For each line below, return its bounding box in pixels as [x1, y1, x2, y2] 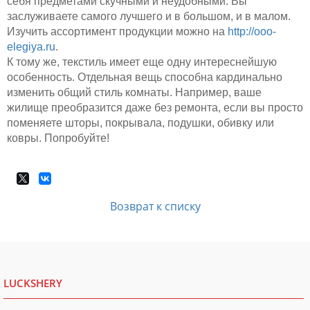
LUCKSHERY [3, 275, 62, 290]
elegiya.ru [7, 40, 55, 53]
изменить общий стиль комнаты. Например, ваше [7, 86, 262, 98]
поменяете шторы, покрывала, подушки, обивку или [7, 116, 274, 129]
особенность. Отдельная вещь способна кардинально [7, 71, 282, 83]
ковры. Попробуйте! [7, 131, 109, 144]
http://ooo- [228, 25, 276, 37]
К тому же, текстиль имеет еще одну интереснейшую [7, 55, 277, 68]
